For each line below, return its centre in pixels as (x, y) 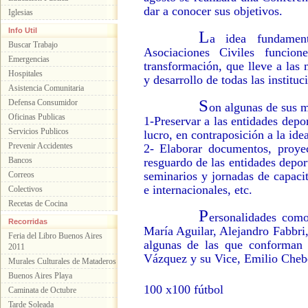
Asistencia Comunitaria (46, 88)
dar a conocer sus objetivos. (213, 11)
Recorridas (28, 221)
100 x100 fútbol (183, 289)
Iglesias (21, 12)
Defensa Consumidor (43, 102)
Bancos (20, 160)
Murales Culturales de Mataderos (62, 261)
